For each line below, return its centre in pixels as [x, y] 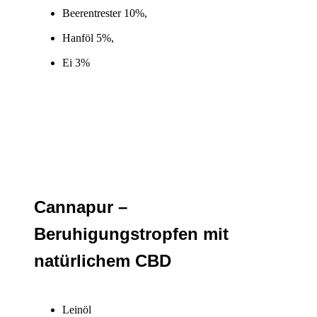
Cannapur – [81, 207]
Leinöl [77, 309]
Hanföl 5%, [88, 38]
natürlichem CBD [103, 260]
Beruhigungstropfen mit [131, 234]
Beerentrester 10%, [105, 13]
